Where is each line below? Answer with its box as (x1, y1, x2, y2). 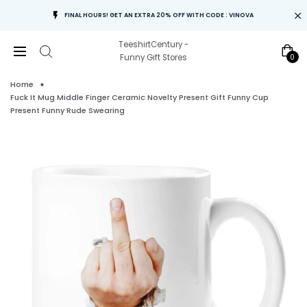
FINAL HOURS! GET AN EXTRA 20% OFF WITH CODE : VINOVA (64, 11, 254, 19)
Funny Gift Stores (119, 52, 187, 63)
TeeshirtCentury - (118, 39, 188, 50)
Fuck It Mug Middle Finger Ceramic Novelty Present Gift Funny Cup (10, 92, 269, 103)
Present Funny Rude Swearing (10, 105, 125, 116)
